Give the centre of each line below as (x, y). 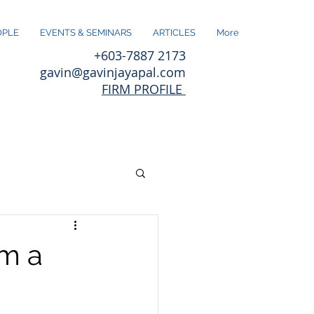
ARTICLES (174, 33)
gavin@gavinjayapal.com (113, 72)
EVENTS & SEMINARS (86, 33)
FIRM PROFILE (144, 89)
